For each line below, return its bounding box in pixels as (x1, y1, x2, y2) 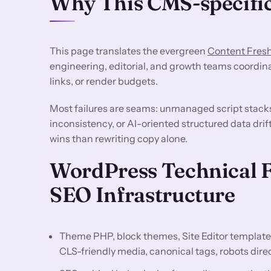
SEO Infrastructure (50, 181, 235, 207)
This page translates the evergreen (50, 44, 207, 57)
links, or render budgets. (50, 74, 158, 87)
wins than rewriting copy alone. (50, 132, 188, 145)
